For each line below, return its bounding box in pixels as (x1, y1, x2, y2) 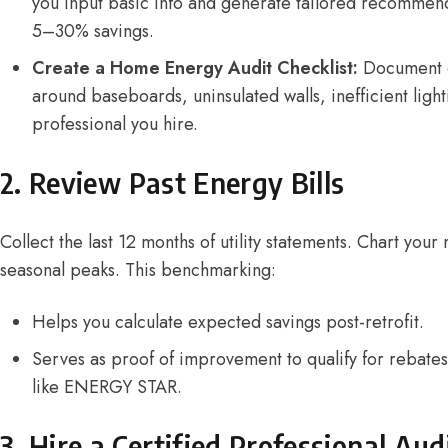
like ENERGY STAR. (32, 373, 182, 400)
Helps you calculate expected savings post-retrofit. (32, 308, 424, 335)
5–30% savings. (32, 17, 154, 44)
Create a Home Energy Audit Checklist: (32, 54, 358, 81)
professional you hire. (32, 110, 198, 137)
